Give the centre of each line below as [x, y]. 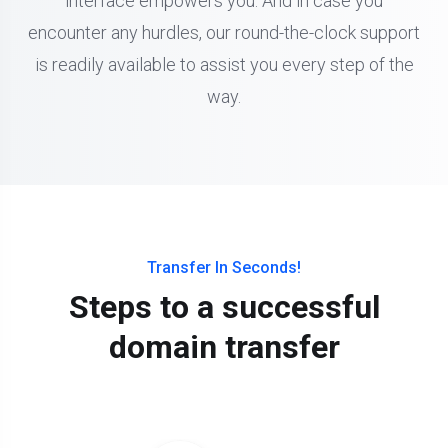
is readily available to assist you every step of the [224, 65]
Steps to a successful [224, 307]
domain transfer [224, 347]
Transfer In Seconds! [224, 268]
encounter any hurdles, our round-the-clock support [224, 33]
